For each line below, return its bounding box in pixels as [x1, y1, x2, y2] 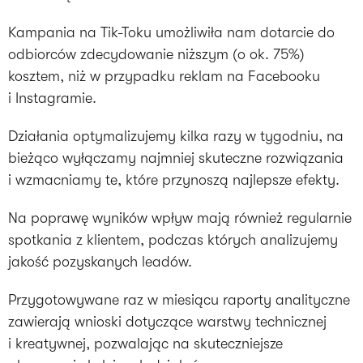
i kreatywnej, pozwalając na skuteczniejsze [8, 335, 283, 352]
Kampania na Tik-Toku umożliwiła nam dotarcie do [8, 24, 335, 41]
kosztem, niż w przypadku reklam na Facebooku [8, 68, 320, 85]
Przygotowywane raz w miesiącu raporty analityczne [8, 292, 350, 309]
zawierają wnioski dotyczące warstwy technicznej [8, 314, 327, 331]
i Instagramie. [8, 90, 96, 107]
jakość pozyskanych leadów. [8, 254, 192, 271]
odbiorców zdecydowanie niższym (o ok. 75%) [8, 46, 305, 63]
